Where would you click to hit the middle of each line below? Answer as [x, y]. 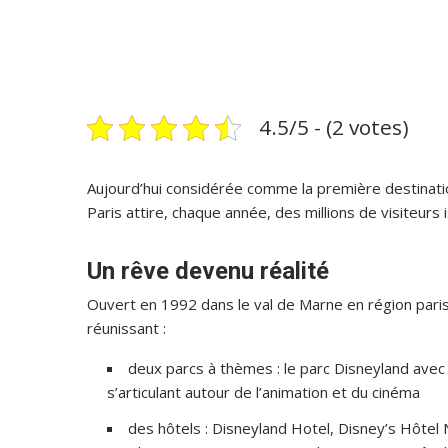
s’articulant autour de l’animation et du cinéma [263, 392]
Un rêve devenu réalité [208, 271]
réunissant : [126, 328]
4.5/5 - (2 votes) [334, 127]
